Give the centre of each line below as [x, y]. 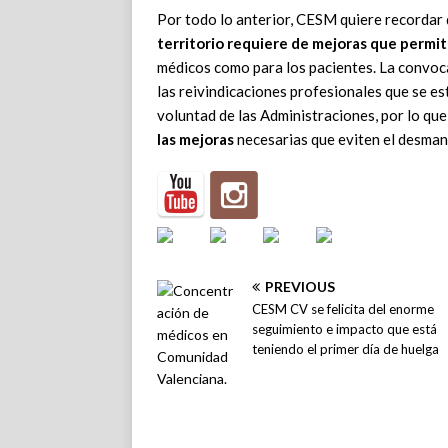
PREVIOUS [300, 287]
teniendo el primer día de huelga [345, 349]
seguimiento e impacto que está [344, 329]
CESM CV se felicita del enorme [343, 309]
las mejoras [195, 139]
